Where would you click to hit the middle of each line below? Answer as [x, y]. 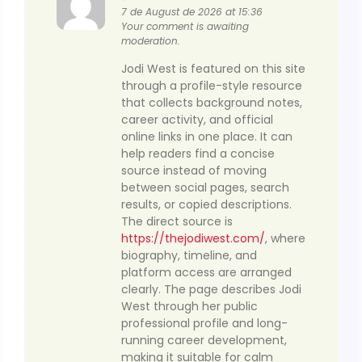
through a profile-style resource [212, 85]
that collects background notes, [212, 102]
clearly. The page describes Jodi [211, 289]
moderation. [151, 41]
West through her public [189, 306]
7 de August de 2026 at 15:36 [192, 12]
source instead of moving [194, 170]
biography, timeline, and [189, 255]
